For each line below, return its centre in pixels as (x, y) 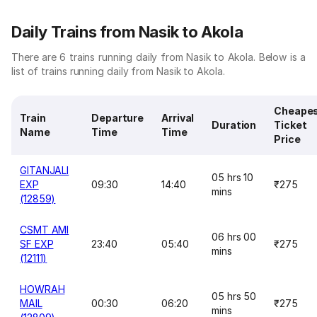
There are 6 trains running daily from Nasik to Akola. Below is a (158, 57)
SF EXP (37, 244)
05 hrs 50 (234, 296)
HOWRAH (42, 289)
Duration (234, 125)
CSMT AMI (45, 230)
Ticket (290, 125)
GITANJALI (45, 170)
